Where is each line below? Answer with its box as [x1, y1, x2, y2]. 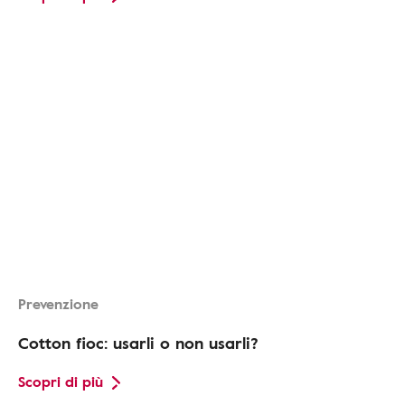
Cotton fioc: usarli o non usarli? [18, 331, 259, 355]
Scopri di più [18, 371, 103, 393]
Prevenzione [18, 293, 99, 316]
